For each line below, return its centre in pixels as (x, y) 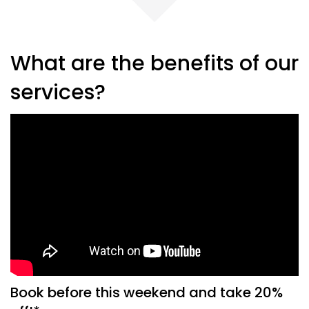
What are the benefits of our (154, 63)
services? (58, 92)
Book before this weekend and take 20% (147, 292)
